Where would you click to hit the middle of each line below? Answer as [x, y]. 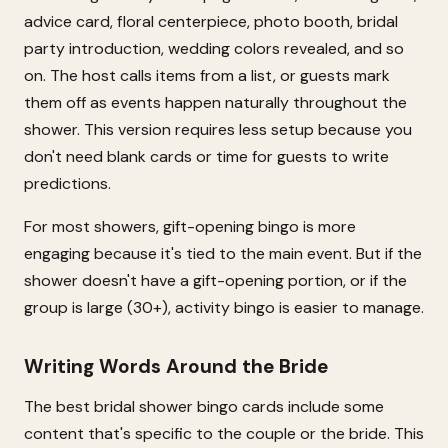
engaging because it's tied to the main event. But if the [223, 253]
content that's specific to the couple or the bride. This [224, 433]
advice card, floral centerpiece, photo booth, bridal [211, 21]
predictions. [67, 183]
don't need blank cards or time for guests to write [206, 156]
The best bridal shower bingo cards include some [204, 406]
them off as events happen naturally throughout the [215, 102]
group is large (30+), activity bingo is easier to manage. [224, 307]
